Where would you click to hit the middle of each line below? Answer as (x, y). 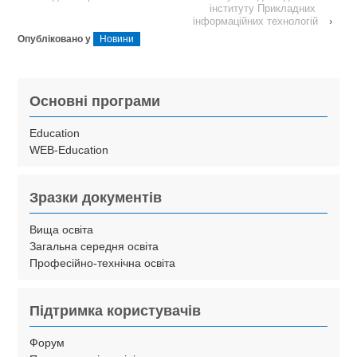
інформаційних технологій (256, 21)
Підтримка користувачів (116, 310)
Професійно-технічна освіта (103, 263)
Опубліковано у (56, 39)
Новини (117, 39)
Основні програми (95, 101)
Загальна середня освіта (94, 246)
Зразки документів (96, 197)
